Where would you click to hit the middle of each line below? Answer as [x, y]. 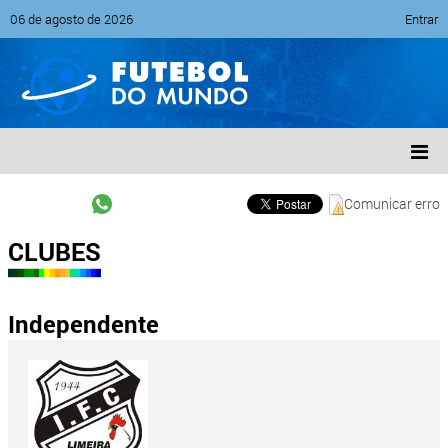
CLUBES [54, 251]
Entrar [421, 19]
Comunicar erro [392, 203]
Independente [83, 324]
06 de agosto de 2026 [71, 19]
